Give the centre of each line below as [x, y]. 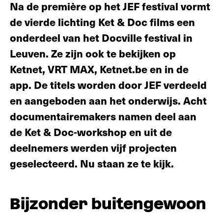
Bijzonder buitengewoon [108, 204]
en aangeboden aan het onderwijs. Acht [108, 100]
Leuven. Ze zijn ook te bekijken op [93, 53]
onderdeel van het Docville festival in [101, 37]
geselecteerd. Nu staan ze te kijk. [92, 163]
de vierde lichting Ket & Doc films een [102, 22]
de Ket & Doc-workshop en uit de [91, 132]
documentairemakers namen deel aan [103, 116]
